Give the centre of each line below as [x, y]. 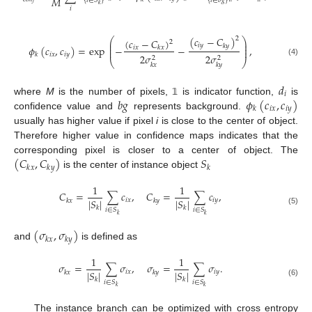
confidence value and [66, 106]
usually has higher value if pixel [85, 121]
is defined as [108, 236]
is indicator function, [228, 91]
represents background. [187, 106]
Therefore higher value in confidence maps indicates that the [156, 135]
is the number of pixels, [113, 91]
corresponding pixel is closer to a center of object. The [156, 150]
